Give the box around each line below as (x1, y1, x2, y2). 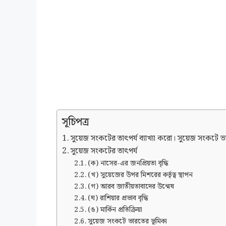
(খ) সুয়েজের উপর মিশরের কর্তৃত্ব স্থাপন (87, 169, 193, 181)
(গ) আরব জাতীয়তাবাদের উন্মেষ (87, 181, 174, 193)
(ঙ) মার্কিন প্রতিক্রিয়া (87, 204, 142, 216)
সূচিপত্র (62, 114, 89, 131)
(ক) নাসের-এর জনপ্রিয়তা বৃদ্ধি (87, 158, 168, 169)
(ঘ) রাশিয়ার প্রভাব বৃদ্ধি (87, 193, 148, 204)
